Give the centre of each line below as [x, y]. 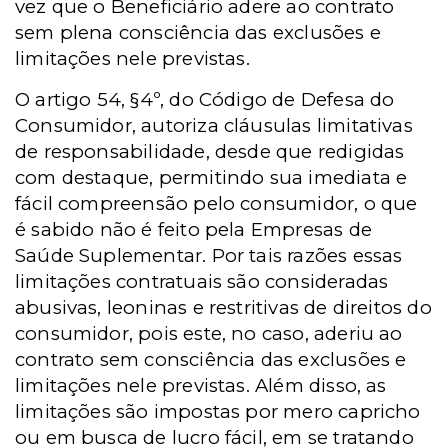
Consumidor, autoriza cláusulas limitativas [214, 125]
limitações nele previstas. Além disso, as [201, 385]
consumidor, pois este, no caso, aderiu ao [209, 333]
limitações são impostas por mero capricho [218, 411]
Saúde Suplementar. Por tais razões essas [209, 255]
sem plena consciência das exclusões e [198, 32]
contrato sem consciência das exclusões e [211, 359]
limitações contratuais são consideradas [202, 281]
